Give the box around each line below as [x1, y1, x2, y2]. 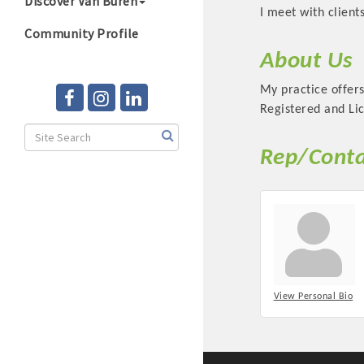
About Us [259, 50, 353, 74]
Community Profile [24, 25, 139, 41]
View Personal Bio [273, 292, 353, 302]
